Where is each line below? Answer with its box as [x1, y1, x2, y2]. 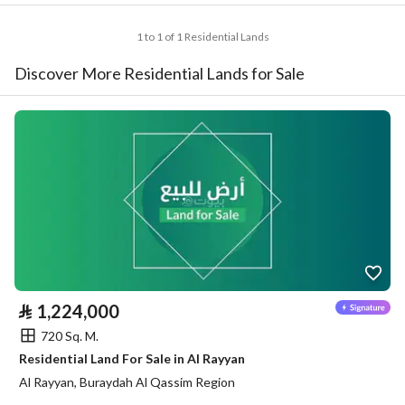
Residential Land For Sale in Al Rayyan [19, 351, 245, 366]
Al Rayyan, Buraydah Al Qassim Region [19, 374, 235, 390]
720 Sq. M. [41, 327, 99, 344]
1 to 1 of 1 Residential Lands [136, 30, 269, 43]
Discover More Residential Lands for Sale [14, 63, 305, 83]
